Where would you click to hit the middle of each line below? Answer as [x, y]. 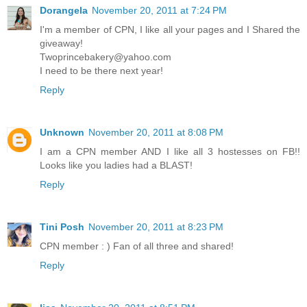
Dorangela [64, 10]
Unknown [62, 132]
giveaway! [61, 43]
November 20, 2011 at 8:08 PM [156, 132]
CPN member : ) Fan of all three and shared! [137, 246]
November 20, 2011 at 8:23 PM [156, 226]
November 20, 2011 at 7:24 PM [159, 10]
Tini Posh [62, 226]
